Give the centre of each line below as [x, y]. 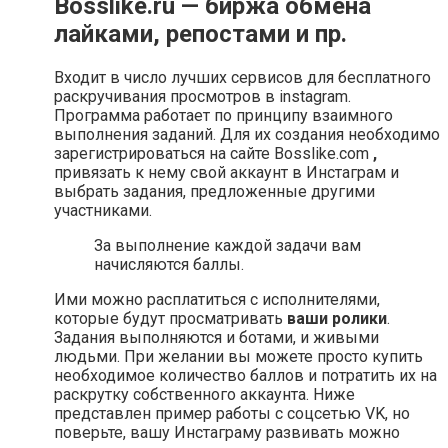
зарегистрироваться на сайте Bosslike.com [213, 153]
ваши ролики [337, 318]
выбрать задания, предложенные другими [214, 191]
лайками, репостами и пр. [200, 33]
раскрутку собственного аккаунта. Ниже [204, 394]
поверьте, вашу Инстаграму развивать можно [227, 432]
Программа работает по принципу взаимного [223, 115]
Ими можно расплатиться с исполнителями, [217, 299]
